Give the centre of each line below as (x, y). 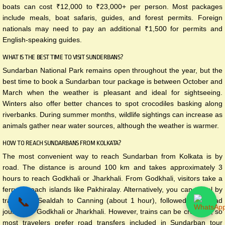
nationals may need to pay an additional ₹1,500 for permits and (113, 28)
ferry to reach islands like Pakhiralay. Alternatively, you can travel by (113, 189)
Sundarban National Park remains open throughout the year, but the (113, 70)
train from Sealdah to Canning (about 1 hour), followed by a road (113, 200)
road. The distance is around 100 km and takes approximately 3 (113, 167)
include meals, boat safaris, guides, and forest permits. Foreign (113, 17)
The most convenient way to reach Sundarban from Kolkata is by (113, 156)
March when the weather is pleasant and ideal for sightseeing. (113, 92)
